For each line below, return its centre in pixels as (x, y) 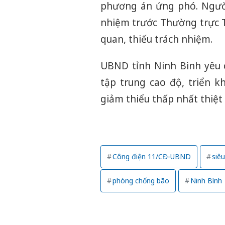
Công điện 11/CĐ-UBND (151, 156)
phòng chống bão (141, 180)
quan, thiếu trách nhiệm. (156, 39)
